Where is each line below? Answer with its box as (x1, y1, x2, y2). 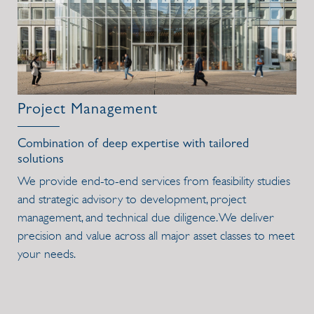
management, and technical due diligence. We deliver (18, 210, 274, 226)
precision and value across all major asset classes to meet (18, 228, 294, 244)
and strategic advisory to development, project (18, 191, 246, 207)
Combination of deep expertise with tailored (18, 139, 249, 152)
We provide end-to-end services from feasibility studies (18, 173, 290, 189)
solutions (18, 154, 64, 168)
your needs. (18, 246, 76, 262)
